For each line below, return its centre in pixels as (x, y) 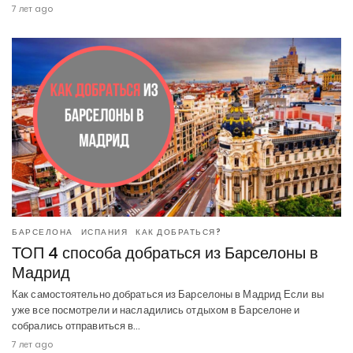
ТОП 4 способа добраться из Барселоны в (165, 253)
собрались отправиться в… (76, 325)
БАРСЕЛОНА (43, 232)
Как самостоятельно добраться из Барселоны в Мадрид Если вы (168, 294)
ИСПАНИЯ (104, 232)
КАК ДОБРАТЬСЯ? (178, 232)
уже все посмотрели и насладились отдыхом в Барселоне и (156, 310)
